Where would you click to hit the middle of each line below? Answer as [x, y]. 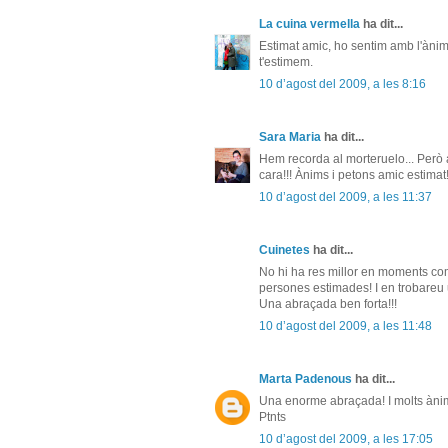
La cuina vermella [309, 23]
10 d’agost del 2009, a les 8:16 [342, 83]
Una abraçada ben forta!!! [328, 303]
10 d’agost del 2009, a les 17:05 [346, 438]
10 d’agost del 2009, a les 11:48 [345, 325]
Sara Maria [290, 136]
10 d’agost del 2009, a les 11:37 [345, 196]
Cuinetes [284, 249]
